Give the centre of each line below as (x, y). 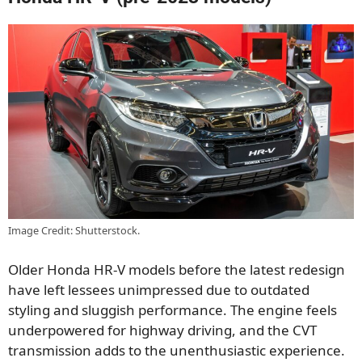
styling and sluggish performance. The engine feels (173, 309)
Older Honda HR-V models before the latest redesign (177, 269)
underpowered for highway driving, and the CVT (162, 330)
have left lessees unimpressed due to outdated (159, 289)
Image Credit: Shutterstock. (74, 231)
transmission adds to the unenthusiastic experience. (177, 350)
